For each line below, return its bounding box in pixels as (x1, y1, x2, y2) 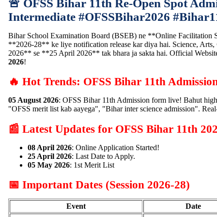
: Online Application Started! (72, 143, 159, 152)
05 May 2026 (28, 160, 70, 169)
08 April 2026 (28, 143, 72, 152)
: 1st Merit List (70, 160, 114, 169)
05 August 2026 (8, 96, 59, 105)
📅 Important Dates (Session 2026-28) (8, 178, 190, 191)
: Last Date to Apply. (72, 152, 135, 160)
